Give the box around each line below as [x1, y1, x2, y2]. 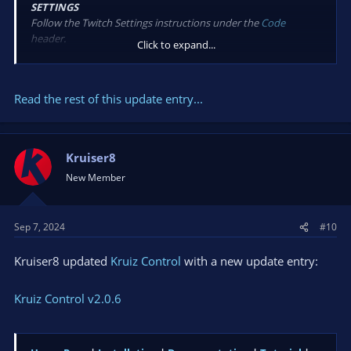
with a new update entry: [181, 253, 318, 270]
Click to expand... [137, 38, 215, 52]
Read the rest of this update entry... [14, 90, 203, 107]
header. [31, 31, 66, 46]
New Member [66, 170, 125, 184]
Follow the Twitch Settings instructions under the [31, 16, 261, 31]
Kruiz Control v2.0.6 [14, 291, 121, 307]
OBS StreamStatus [62, 89, 147, 103]
